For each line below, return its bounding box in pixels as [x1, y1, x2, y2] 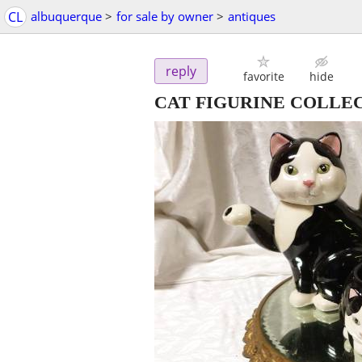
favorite [242, 69, 284, 85]
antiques [228, 8, 276, 24]
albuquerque [31, 8, 102, 24]
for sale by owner [116, 8, 213, 24]
